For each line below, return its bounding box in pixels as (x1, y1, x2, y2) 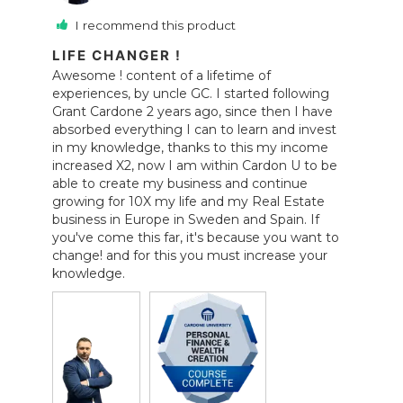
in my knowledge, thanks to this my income (52, 139, 329, 157)
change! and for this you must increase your (52, 247, 328, 264)
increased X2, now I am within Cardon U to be (52, 157, 338, 175)
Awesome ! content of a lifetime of (52, 67, 272, 85)
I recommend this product (75, 18, 237, 33)
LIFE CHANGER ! (52, 47, 183, 65)
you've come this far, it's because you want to (52, 229, 340, 246)
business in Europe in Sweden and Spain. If (52, 211, 320, 228)
